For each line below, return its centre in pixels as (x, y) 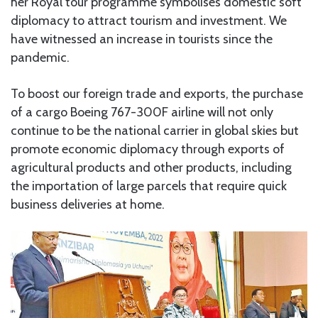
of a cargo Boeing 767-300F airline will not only (142, 112)
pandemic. (40, 57)
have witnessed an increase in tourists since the (142, 39)
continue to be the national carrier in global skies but (155, 130)
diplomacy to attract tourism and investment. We (149, 20)
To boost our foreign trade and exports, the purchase (157, 93)
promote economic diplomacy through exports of (148, 149)
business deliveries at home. (88, 204)
